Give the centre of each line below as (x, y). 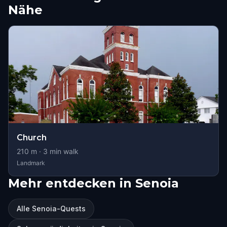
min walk (63, 151)
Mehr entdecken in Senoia (93, 183)
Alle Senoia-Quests (51, 209)
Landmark (31, 163)
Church (32, 138)
